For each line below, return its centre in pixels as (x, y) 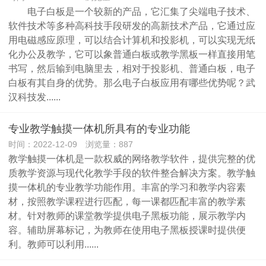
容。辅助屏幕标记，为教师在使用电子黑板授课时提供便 (127, 230)
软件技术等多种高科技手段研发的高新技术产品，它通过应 (132, 26)
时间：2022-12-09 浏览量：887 (71, 144)
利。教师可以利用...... (53, 244)
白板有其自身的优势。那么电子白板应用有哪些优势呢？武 (132, 83)
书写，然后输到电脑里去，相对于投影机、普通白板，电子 (132, 68)
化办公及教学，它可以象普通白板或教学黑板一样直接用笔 (132, 54)
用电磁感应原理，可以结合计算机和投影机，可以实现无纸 (132, 40)
